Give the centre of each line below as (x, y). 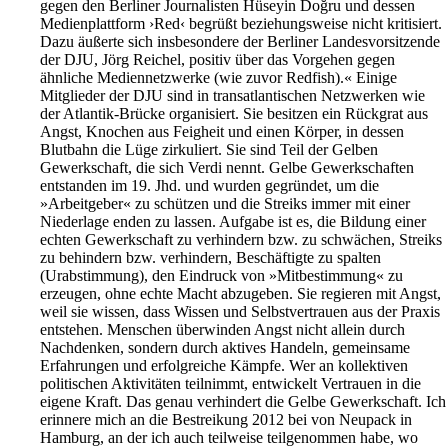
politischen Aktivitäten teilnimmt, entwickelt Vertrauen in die (230, 384)
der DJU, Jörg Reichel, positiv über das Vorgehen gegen (217, 60)
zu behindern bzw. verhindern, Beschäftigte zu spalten (210, 258)
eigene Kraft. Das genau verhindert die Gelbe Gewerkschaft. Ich (243, 402)
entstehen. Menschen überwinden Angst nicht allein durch (222, 330)
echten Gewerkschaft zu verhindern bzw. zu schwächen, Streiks (241, 240)
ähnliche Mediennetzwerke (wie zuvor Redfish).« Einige (218, 78)
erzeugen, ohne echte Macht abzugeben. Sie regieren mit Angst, (240, 294)
